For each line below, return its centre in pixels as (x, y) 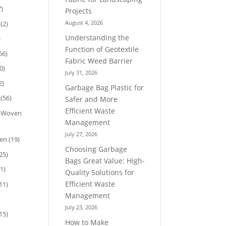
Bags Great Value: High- (105, 160)
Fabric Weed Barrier (99, 61)
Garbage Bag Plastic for (105, 87)
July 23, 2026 (81, 207)
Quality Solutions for (100, 172)
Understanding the (97, 37)
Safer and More (92, 99)
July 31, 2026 (81, 72)
